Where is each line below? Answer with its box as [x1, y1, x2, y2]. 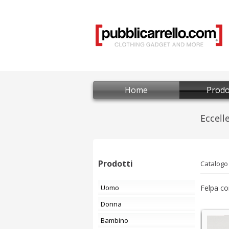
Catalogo [200, 159, 228, 168]
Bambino [105, 216, 128, 225]
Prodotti [98, 158, 133, 169]
